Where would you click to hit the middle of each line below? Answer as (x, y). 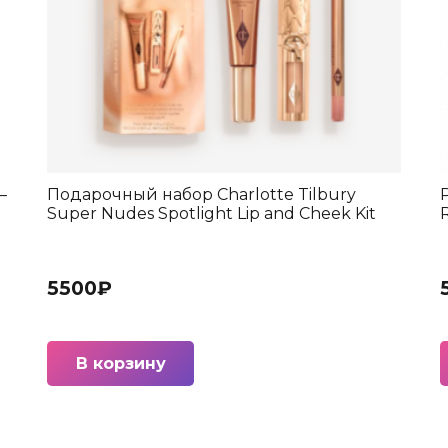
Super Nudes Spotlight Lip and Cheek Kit (211, 214)
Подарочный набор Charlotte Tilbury (201, 195)
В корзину (120, 364)
